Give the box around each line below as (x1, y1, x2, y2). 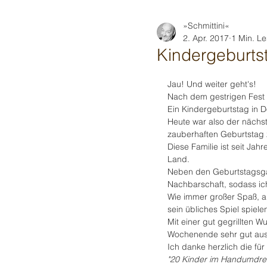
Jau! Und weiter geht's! (167, 79, 256, 89)
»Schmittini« (183, 20, 229, 31)
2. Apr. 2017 (183, 33, 229, 44)
